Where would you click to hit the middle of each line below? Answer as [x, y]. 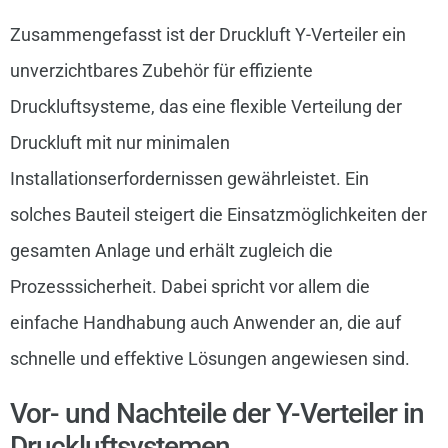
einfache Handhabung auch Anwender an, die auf [205, 323]
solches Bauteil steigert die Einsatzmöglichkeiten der [218, 215]
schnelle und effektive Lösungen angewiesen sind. [209, 359]
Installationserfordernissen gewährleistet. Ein [189, 179]
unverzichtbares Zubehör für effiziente [161, 71]
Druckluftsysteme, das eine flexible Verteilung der [205, 107]
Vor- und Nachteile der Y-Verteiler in [216, 414]
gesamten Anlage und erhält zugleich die [171, 251]
